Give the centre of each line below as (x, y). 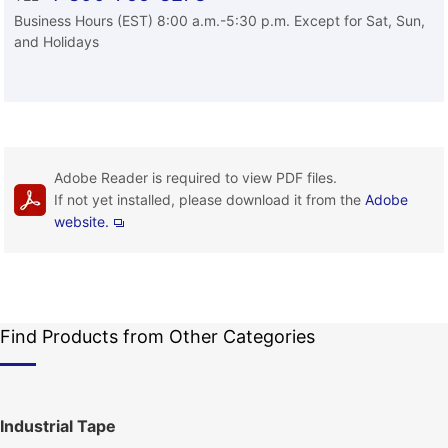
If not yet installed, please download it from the (210, 199)
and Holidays (57, 41)
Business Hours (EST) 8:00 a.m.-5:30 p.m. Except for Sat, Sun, (220, 20)
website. (82, 221)
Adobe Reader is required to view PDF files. (196, 177)
